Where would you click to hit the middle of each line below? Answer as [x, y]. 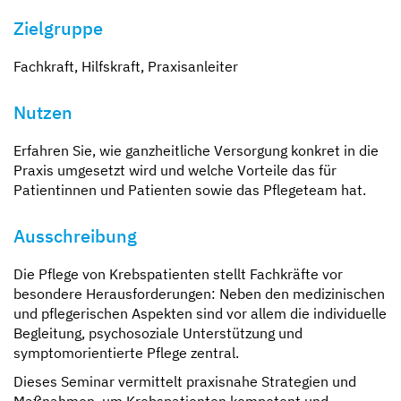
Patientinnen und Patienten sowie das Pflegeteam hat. [190, 189]
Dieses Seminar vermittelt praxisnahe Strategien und [185, 381]
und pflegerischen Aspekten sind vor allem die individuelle [200, 313]
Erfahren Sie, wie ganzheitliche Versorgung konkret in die [196, 150]
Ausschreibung [75, 235]
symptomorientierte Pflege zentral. [126, 352]
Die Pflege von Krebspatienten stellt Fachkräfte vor [178, 273]
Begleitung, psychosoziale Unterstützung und [158, 333]
